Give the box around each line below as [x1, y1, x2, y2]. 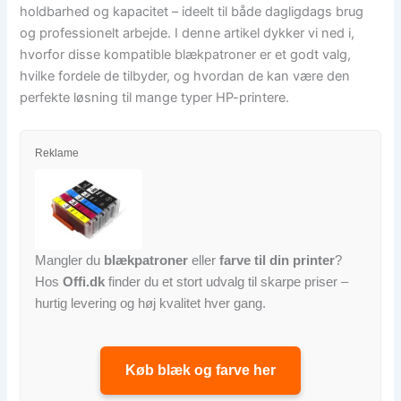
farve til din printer [219, 252, 336, 269]
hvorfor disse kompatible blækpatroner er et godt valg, [20, 47, 352, 64]
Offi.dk [63, 274, 106, 290]
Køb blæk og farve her [125, 363, 276, 379]
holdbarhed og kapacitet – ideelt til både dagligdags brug [20, 4, 364, 21]
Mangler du [35, 252, 105, 269]
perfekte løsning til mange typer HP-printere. [20, 90, 290, 107]
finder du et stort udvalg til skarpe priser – [105, 274, 349, 290]
